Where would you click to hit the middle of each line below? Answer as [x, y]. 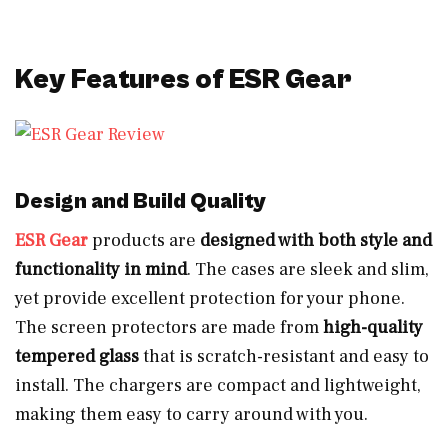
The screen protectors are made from [169, 327]
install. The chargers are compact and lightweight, [218, 385]
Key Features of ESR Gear [183, 79]
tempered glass [77, 356]
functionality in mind [101, 269]
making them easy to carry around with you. [191, 414]
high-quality [373, 327]
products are [144, 240]
